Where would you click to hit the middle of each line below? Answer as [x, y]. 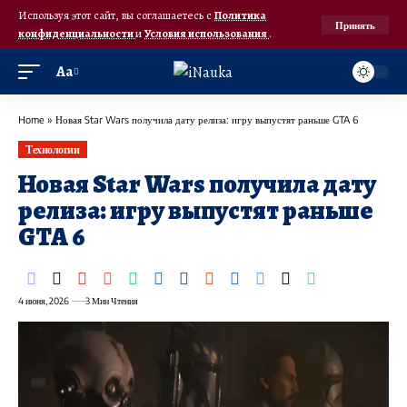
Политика [240, 15]
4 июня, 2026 [44, 301]
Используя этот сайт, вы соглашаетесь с [116, 15]
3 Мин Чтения [111, 301]
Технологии [53, 149]
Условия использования [207, 33]
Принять [355, 25]
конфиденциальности [77, 33]
